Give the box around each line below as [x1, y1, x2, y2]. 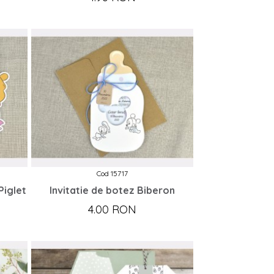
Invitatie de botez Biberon [49, 184, 175, 197]
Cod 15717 [96, 169, 128, 179]
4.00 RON [87, 202, 136, 217]
